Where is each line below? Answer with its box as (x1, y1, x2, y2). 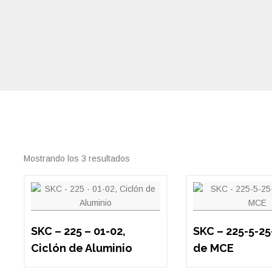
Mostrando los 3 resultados (24, 154, 130, 164)
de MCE (192, 242, 234, 255)
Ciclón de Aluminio (31, 242, 132, 255)
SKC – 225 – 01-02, (31, 225, 126, 238)
